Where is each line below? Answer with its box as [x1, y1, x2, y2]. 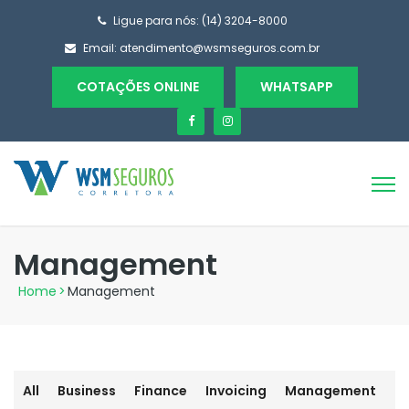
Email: [83, 40, 120, 56]
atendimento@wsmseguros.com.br [120, 40, 320, 56]
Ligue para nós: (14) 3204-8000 [112, 13, 288, 28]
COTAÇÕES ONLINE [76, 78, 199, 96]
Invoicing [205, 382, 267, 400]
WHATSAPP [259, 78, 333, 96]
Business [58, 382, 116, 400]
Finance [134, 382, 187, 400]
